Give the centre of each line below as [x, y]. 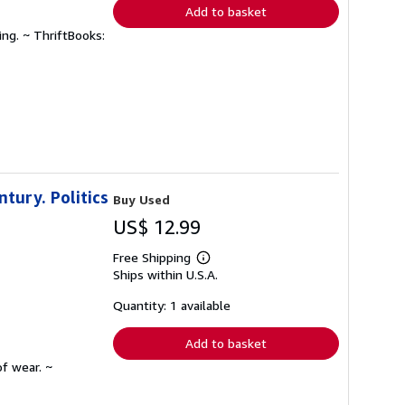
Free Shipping [152, 257]
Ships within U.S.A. [165, 274]
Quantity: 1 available [172, 305]
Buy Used [141, 199]
